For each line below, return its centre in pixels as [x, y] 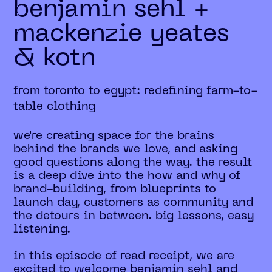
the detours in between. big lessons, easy [134, 216]
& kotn [55, 59]
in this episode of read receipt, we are [124, 256]
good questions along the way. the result [133, 162]
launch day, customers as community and [134, 202]
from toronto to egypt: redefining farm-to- [136, 91]
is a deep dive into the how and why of [127, 176]
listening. [42, 229]
